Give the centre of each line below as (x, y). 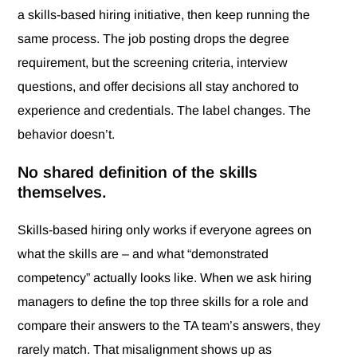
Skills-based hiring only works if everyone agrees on (165, 230)
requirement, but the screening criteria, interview (153, 63)
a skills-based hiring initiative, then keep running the (164, 15)
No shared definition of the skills (138, 173)
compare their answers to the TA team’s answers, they (169, 326)
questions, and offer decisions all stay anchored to (159, 87)
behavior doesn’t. (67, 135)
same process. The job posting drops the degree (154, 39)
